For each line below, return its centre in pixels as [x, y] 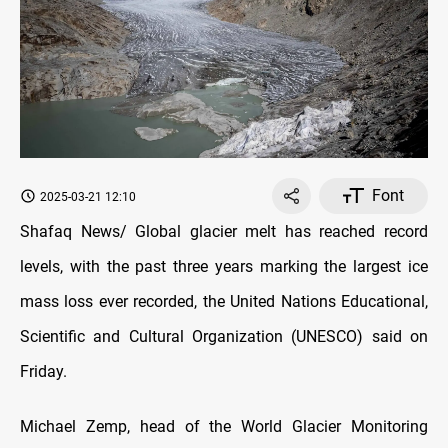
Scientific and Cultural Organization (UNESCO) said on [224, 336]
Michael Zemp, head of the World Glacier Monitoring [224, 426]
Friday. [43, 371]
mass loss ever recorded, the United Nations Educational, [224, 301]
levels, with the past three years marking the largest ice [224, 266]
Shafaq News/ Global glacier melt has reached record [224, 231]
